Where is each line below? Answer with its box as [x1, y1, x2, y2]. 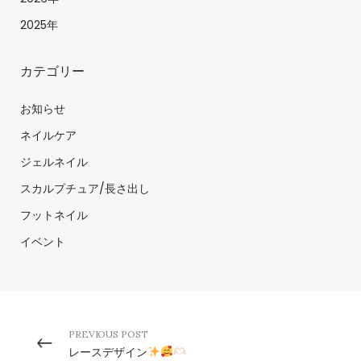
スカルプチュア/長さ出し [20, 180, 150, 197]
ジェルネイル [20, 153, 88, 170]
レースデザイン [68, 344, 147, 359]
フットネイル [20, 206, 88, 223]
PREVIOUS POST [68, 327, 148, 340]
